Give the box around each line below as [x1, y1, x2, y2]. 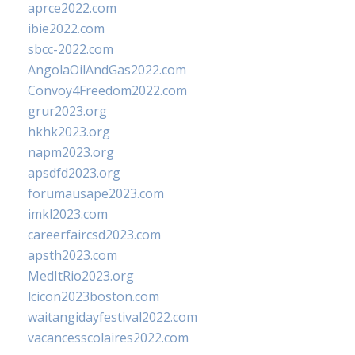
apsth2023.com [28, 246, 117, 264]
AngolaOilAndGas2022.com [28, 60, 186, 78]
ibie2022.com [28, 19, 105, 37]
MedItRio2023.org [28, 266, 134, 284]
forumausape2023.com [28, 184, 164, 202]
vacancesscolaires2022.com [28, 328, 189, 346]
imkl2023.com [28, 204, 108, 223]
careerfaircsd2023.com [28, 225, 161, 243]
